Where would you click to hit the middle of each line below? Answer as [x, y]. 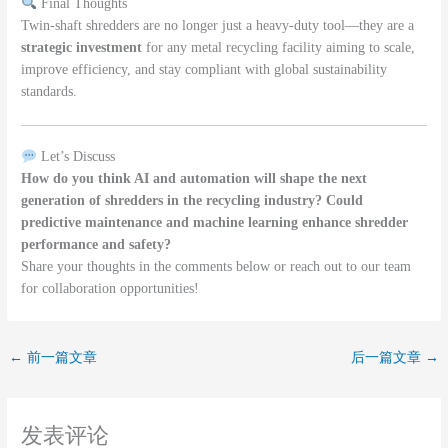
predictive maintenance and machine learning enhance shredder [215, 223]
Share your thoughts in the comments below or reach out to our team [216, 267]
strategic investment [82, 48]
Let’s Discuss [75, 157]
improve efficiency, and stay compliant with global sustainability [204, 70]
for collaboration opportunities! [110, 289]
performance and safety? [96, 245]
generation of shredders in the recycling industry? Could [192, 201]
